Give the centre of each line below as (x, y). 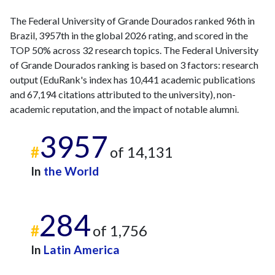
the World (71, 171)
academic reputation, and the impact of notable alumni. (124, 109)
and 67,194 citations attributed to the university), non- (123, 94)
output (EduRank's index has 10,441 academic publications (133, 79)
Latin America (82, 250)
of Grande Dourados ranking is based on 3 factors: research (134, 65)
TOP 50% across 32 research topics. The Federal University (134, 50)
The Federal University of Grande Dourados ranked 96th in (132, 21)
